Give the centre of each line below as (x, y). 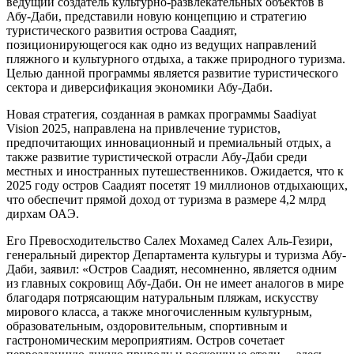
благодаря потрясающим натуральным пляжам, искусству (162, 297)
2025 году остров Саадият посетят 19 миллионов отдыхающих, (177, 185)
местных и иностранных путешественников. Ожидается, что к (175, 171)
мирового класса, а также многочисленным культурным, (159, 311)
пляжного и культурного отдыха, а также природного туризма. (176, 58)
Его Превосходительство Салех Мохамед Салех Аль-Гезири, (169, 240)
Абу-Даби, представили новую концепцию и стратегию (156, 16)
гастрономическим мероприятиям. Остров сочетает (145, 340)
